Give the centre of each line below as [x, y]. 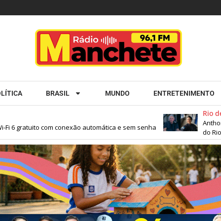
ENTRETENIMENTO [184, 93]
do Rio [200, 132]
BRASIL [57, 93]
